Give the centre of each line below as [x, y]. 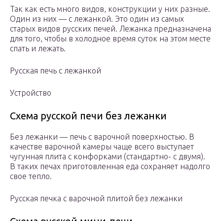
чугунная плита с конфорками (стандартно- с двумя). [108, 157]
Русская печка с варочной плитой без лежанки [96, 199]
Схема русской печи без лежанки [88, 116]
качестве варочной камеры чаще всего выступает [102, 147]
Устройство [31, 93]
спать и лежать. [38, 49]
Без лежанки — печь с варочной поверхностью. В [102, 137]
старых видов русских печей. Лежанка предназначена [110, 29]
